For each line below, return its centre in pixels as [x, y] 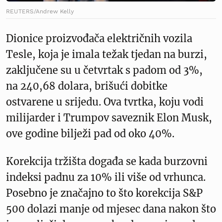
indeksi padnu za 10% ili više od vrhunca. [106, 177]
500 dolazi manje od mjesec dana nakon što [111, 209]
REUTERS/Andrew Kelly [40, 11]
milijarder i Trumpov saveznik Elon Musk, [109, 117]
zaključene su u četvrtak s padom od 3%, [104, 70]
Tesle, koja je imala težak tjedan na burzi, [107, 54]
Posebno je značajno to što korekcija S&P [104, 193]
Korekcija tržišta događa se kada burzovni [107, 161]
